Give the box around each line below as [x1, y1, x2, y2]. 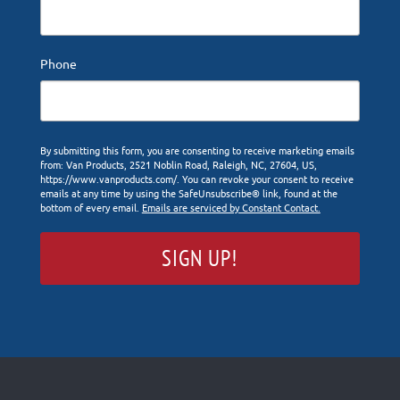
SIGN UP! [162, 243, 238, 272]
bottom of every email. [39, 199, 142, 214]
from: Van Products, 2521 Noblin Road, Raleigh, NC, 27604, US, [39, 156, 317, 171]
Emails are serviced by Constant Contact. [141, 199, 321, 214]
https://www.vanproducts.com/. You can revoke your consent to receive [39, 171, 354, 186]
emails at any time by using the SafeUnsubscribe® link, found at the [39, 185, 337, 200]
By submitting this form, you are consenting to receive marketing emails [39, 142, 354, 157]
